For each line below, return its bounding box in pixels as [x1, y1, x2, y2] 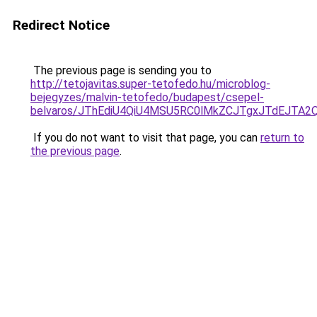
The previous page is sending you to [30, 64, 212, 77]
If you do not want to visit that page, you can [30, 131, 260, 144]
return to [260, 131, 304, 144]
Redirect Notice [13, 17, 110, 33]
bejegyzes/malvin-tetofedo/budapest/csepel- [30, 91, 264, 104]
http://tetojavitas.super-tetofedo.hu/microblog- [30, 77, 270, 91]
